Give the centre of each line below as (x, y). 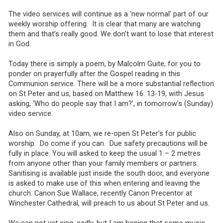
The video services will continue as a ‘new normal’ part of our (108, 14)
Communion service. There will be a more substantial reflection (111, 84)
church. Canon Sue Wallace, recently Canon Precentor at (100, 194)
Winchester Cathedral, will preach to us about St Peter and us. (109, 204)
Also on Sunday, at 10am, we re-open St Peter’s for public (102, 134)
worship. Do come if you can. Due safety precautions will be (108, 144)
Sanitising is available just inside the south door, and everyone (109, 174)
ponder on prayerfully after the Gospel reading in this (94, 74)
